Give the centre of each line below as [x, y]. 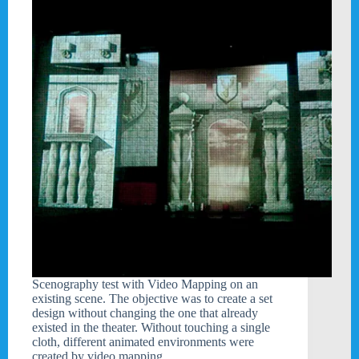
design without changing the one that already [145, 313]
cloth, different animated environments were [143, 342]
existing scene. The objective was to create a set [152, 299]
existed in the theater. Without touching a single [151, 328]
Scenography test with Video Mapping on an [145, 284]
